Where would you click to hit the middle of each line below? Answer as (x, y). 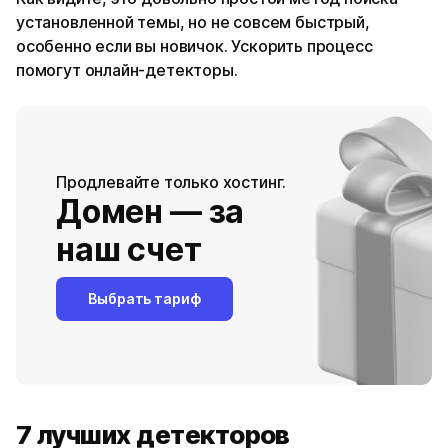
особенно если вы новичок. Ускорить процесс (194, 46)
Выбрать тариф (144, 298)
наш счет (129, 249)
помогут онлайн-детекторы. (127, 70)
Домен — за (150, 211)
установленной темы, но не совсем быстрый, (193, 22)
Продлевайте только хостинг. (171, 181)
